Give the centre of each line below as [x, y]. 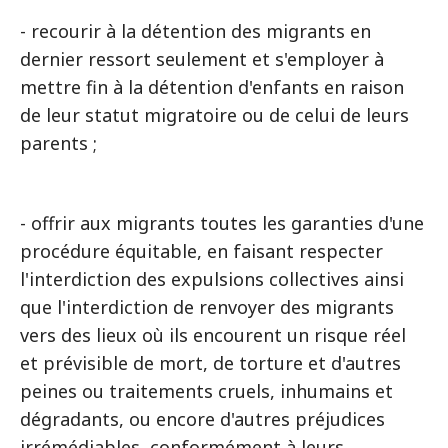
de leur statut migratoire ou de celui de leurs [214, 114]
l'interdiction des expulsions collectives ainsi [212, 278]
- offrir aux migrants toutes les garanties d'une [222, 222]
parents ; [58, 142]
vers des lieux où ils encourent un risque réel [213, 334]
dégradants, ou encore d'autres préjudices [202, 418]
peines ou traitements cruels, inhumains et [206, 390]
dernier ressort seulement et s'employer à [202, 58]
